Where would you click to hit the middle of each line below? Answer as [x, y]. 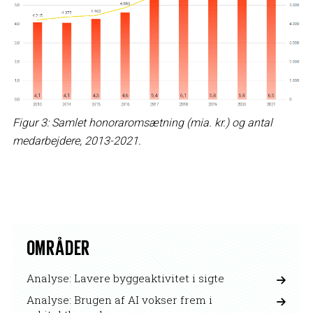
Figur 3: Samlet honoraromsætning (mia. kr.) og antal [142, 122]
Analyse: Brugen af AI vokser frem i [119, 299]
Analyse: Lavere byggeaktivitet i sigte [125, 278]
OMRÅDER [58, 246]
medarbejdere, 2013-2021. [77, 140]
